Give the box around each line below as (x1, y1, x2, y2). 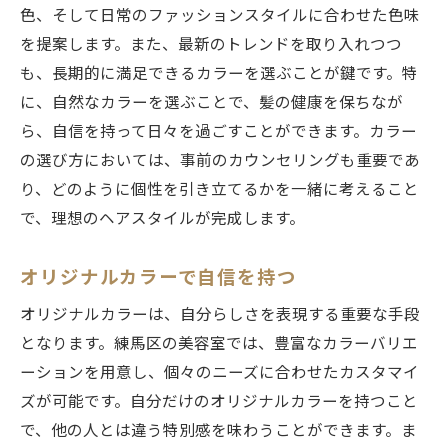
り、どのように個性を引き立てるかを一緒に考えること (20, 181, 419, 200)
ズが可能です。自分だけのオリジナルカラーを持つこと (20, 393, 418, 412)
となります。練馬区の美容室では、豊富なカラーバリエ (20, 335, 418, 354)
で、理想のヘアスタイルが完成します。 (20, 210, 305, 229)
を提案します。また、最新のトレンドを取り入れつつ (20, 36, 402, 55)
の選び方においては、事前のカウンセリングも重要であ (20, 152, 420, 171)
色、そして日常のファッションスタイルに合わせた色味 (20, 7, 420, 26)
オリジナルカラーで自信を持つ (20, 267, 298, 289)
